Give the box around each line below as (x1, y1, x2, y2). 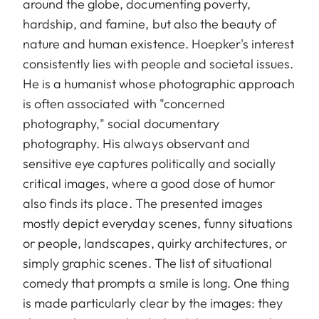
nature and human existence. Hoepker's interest (23, 35, 295, 52)
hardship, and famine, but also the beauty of (23, 15, 277, 32)
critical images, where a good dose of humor (23, 174, 276, 192)
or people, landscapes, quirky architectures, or (23, 234, 288, 251)
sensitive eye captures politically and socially (23, 155, 276, 172)
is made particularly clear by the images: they (23, 294, 283, 311)
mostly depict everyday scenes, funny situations (23, 214, 293, 231)
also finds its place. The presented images (23, 194, 263, 211)
